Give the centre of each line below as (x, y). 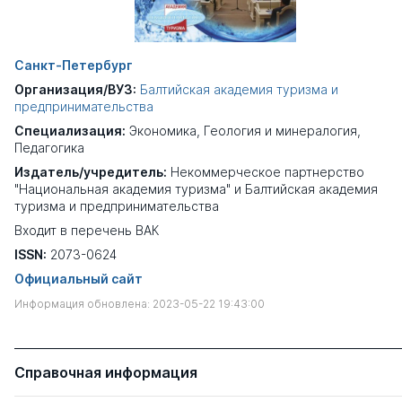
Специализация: (70, 131)
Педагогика (49, 148)
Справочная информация (106, 372)
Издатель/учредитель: (91, 172)
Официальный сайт (79, 279)
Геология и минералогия (280, 131)
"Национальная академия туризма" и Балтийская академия (196, 189)
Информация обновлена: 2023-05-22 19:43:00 (140, 304)
